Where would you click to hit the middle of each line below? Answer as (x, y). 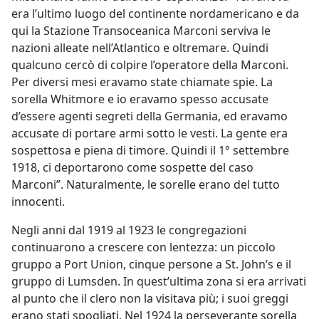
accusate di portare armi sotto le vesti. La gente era (150, 133)
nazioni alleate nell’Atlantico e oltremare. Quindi (140, 48)
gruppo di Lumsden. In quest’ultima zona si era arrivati (159, 281)
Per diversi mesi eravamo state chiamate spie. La (142, 82)
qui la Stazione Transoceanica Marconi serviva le (141, 31)
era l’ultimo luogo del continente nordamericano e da (155, 14)
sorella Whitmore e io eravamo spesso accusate (140, 99)
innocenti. (38, 202)
